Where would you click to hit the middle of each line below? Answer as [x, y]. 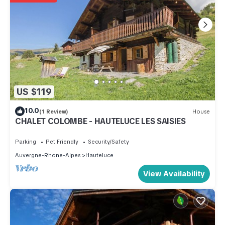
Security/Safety [108, 142]
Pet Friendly [62, 142]
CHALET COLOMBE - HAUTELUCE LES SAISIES [100, 122]
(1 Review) [54, 111]
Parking [26, 142]
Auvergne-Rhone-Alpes [48, 155]
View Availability [174, 174]
